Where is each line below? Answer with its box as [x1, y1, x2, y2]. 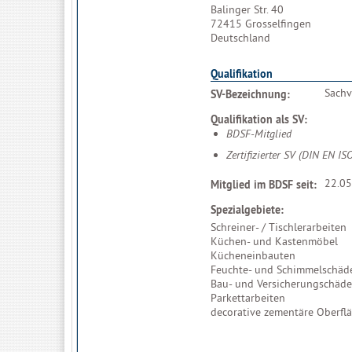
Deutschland [211, 31, 270, 45]
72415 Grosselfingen [211, 16, 311, 31]
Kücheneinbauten [211, 248, 295, 262]
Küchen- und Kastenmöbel [211, 234, 338, 248]
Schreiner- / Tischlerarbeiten [211, 220, 346, 234]
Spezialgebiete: [211, 203, 284, 217]
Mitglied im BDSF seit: [211, 178, 317, 192]
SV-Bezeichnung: [211, 87, 290, 101]
